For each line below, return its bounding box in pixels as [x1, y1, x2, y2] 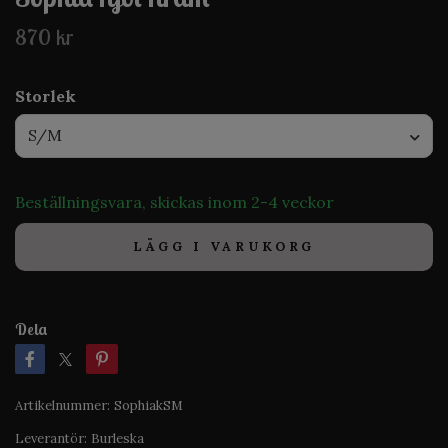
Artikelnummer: [15, 396, 110, 414]
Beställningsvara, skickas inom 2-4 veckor [15, 191, 334, 212]
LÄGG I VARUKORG [132, 237, 316, 255]
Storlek [15, 85, 76, 106]
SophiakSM [114, 396, 183, 414]
